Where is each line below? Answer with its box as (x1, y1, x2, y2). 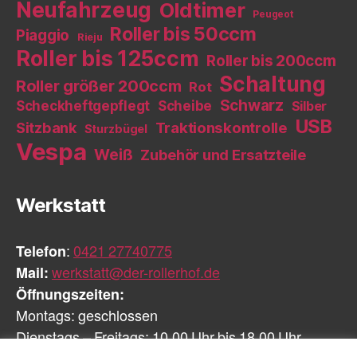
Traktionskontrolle (155, 118, 288, 136)
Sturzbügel (84, 121, 147, 135)
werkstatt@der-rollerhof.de (52, 264, 220, 283)
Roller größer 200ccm (16, 76, 182, 96)
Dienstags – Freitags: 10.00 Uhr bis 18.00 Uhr (16, 328, 301, 347)
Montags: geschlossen (16, 307, 158, 326)
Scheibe (157, 97, 212, 114)
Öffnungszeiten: (16, 285, 127, 304)
